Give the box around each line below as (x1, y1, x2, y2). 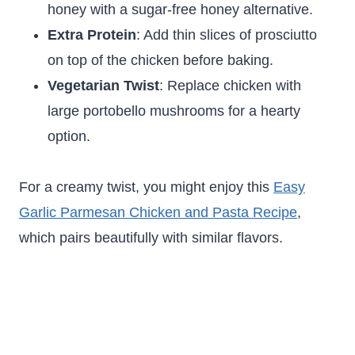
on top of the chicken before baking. (48, 52, 273, 68)
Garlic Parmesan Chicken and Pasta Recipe (19, 204, 297, 220)
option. (48, 128, 90, 144)
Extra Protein (48, 27, 136, 43)
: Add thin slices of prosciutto (136, 27, 317, 43)
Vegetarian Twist (48, 78, 159, 94)
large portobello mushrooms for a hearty (48, 103, 300, 119)
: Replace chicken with (159, 78, 301, 94)
